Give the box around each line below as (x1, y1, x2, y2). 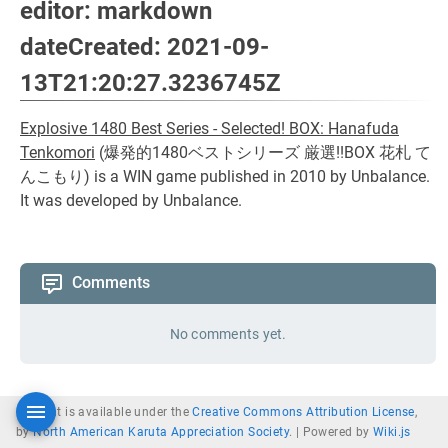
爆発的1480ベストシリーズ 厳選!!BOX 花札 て (104, 143, 431, 162)
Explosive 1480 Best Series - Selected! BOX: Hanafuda (20, 119, 399, 138)
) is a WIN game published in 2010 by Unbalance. (84, 167, 430, 186)
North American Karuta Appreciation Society (33, 425, 290, 439)
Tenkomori (20, 143, 95, 162)
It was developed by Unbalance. (20, 191, 242, 210)
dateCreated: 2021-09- (20, 33, 269, 61)
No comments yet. (169, 325, 287, 342)
